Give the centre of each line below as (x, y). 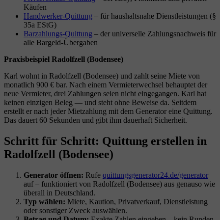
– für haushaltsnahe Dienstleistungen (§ (154, 16)
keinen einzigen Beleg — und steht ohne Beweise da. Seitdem (100, 103)
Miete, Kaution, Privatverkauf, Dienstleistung (137, 201)
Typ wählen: (44, 201)
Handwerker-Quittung (58, 16)
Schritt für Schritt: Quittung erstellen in (105, 141)
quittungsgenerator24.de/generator (155, 175)
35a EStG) (40, 25)
